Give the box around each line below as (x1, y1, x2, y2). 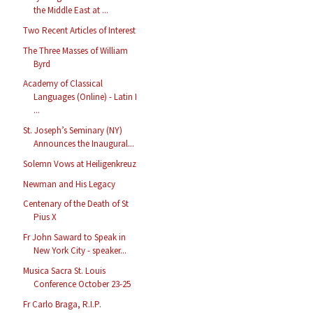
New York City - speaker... (34, 245, 127, 257)
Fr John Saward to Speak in (23, 231, 126, 244)
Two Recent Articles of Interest (23, 24, 136, 36)
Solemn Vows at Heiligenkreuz (23, 157, 137, 170)
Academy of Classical (23, 78, 103, 90)
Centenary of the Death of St (23, 198, 129, 210)
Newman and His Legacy (23, 177, 116, 190)
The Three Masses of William (23, 44, 129, 57)
